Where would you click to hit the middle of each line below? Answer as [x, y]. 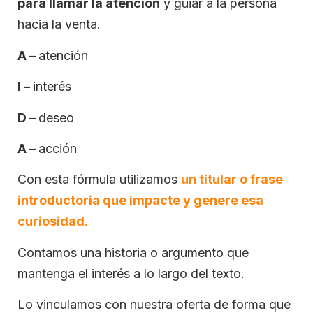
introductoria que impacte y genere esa [140, 201]
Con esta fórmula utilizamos [99, 180]
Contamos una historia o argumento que [133, 252]
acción [58, 148]
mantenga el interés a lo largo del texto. [131, 273]
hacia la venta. [59, 24]
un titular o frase [232, 180]
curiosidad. [53, 221]
